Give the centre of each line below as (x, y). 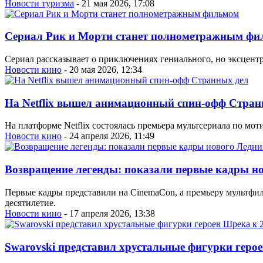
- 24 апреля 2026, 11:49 (108, 136)
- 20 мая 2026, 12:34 (102, 69)
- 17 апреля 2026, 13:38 (108, 213)
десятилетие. (30, 203)
